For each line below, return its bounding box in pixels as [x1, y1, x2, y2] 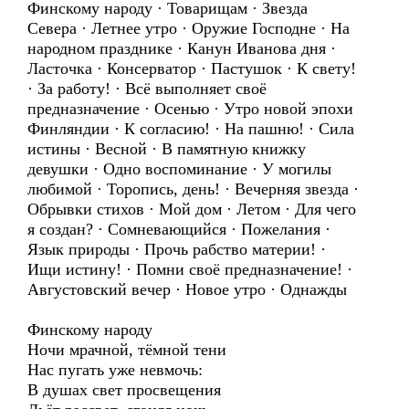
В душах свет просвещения [27, 381, 221, 399]
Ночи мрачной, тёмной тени [27, 341, 226, 359]
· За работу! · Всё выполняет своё [27, 79, 267, 98]
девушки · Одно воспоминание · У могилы [27, 160, 331, 178]
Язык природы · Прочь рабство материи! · [27, 240, 326, 258]
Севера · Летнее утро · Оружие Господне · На [27, 19, 350, 37]
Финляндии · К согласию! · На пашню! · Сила [27, 120, 354, 138]
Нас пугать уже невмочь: [27, 361, 203, 379]
